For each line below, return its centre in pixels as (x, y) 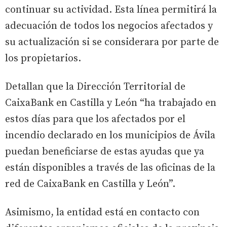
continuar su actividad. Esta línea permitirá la (111, 10)
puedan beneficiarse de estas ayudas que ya (105, 152)
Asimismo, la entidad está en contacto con (102, 212)
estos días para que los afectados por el (95, 119)
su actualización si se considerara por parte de (112, 42)
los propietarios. (43, 58)
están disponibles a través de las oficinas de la (110, 168)
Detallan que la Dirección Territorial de (95, 87)
